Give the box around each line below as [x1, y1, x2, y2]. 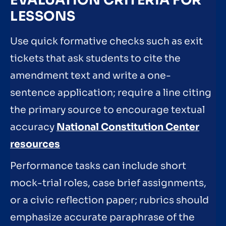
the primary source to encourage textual [10, 103, 205, 116]
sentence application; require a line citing [10, 86, 211, 99]
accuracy [10, 121, 56, 133]
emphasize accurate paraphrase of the [10, 211, 195, 224]
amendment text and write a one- [10, 69, 171, 82]
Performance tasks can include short [10, 160, 186, 173]
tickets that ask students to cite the [10, 52, 181, 65]
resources [10, 138, 60, 150]
